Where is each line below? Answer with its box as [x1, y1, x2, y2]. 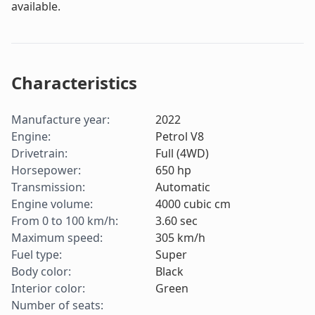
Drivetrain [11, 146, 65, 162]
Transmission [11, 179, 82, 195]
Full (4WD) [155, 146, 209, 162]
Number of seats [11, 297, 101, 314]
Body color [11, 264, 68, 280]
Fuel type [11, 247, 59, 263]
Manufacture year [11, 112, 107, 128]
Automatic [155, 179, 210, 195]
